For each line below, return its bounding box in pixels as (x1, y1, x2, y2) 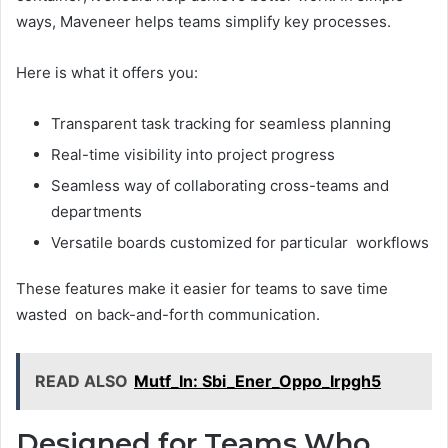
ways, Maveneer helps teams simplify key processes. (16, 11, 391, 31)
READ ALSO (35, 370, 128, 391)
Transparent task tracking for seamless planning (51, 113, 391, 133)
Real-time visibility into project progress (51, 144, 335, 164)
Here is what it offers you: (16, 62, 198, 82)
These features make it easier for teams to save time (16, 278, 388, 298)
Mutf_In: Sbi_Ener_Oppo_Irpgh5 (134, 370, 381, 391)
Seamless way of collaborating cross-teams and (51, 175, 389, 195)
